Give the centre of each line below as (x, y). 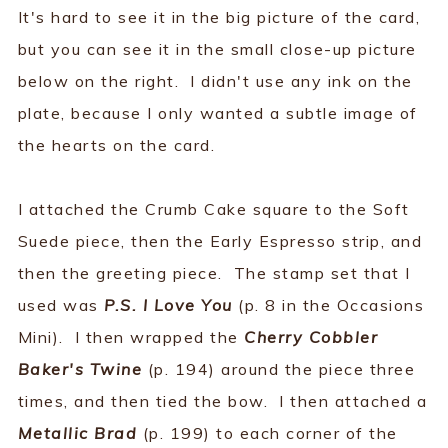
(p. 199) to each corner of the (267, 433)
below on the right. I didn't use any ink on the (215, 81)
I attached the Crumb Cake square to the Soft (213, 209)
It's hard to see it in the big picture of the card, (219, 17)
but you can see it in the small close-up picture (217, 49)
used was (61, 305)
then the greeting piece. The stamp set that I (214, 273)
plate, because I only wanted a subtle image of (217, 113)
